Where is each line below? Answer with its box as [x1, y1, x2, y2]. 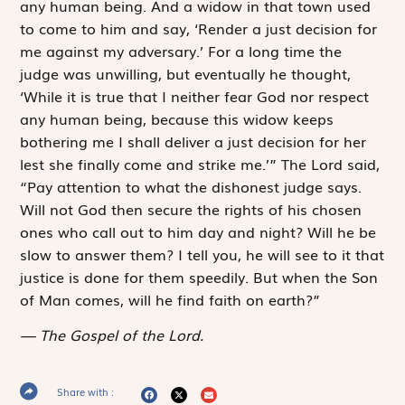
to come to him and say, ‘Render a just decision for [20, 16, 378, 39]
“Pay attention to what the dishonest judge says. [20, 174, 363, 197]
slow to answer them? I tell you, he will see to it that [20, 242, 385, 265]
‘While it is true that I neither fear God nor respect [20, 84, 370, 107]
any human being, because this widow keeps [20, 107, 334, 129]
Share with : [57, 383, 115, 399]
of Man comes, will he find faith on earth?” [20, 287, 321, 310]
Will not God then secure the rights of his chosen [20, 197, 363, 220]
